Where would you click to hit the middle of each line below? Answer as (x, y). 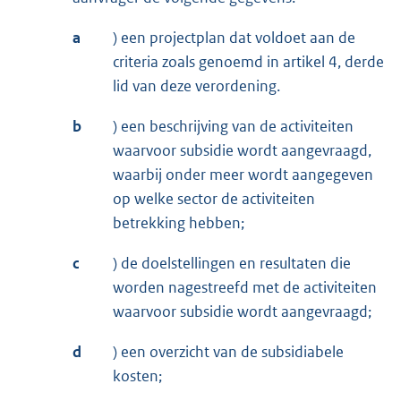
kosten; (137, 376)
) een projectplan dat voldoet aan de (234, 38)
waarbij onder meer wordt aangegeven (243, 175)
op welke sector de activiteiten (214, 199)
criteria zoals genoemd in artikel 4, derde (248, 62)
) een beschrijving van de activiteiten (233, 127)
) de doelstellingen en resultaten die (232, 264)
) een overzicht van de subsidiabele (228, 352)
